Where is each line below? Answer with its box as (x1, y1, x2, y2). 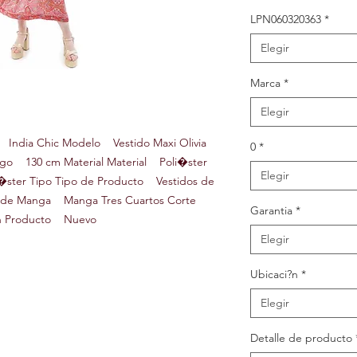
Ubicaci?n (250, 267, 298, 282)
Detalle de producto (250, 331, 352, 346)
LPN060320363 (250, 12, 321, 27)
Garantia (250, 203, 292, 218)
